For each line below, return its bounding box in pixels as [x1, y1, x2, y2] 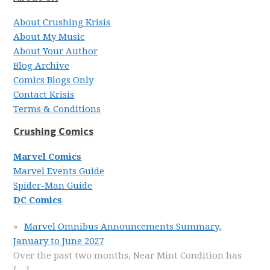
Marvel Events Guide [13, 166, 105, 177]
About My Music [13, 31, 85, 42]
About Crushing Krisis [13, 17, 111, 28]
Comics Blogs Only [13, 75, 94, 86]
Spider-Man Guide [13, 180, 93, 191]
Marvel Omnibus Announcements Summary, [24, 221, 222, 232]
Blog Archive [13, 60, 70, 71]
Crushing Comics [13, 124, 94, 138]
